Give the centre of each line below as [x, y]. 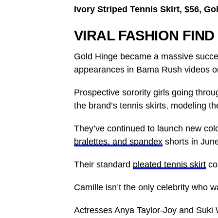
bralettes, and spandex [118, 142]
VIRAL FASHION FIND [144, 36]
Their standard [103, 164]
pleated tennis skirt [169, 164]
